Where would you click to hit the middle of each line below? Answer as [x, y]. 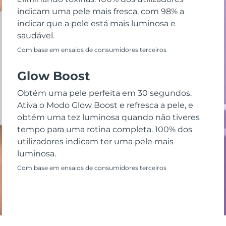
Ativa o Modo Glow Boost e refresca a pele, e [105, 105]
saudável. [36, 36]
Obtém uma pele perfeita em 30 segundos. [104, 93]
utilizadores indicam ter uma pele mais [95, 142]
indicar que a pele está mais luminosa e [96, 24]
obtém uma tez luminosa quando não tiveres [108, 118]
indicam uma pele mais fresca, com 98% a [100, 12]
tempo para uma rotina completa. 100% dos [104, 130]
